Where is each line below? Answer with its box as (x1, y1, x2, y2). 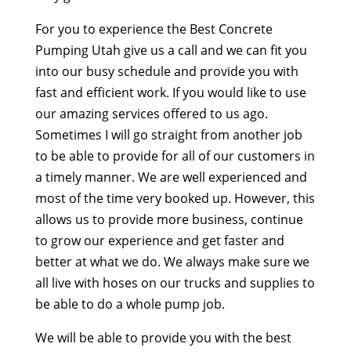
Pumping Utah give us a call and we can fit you (34, 41, 307, 59)
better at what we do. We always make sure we (34, 252, 309, 270)
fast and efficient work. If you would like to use (34, 83, 306, 101)
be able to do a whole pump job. (34, 295, 225, 313)
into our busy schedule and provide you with (34, 62, 299, 80)
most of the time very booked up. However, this (34, 189, 315, 207)
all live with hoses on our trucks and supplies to (34, 273, 315, 291)
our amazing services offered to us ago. (34, 104, 268, 122)
